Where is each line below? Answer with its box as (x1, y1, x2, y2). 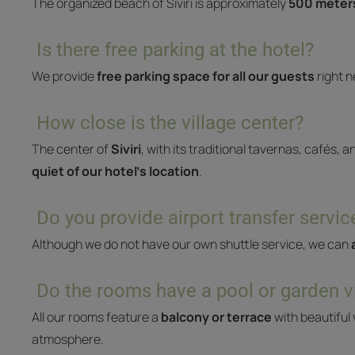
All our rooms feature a (32, 308, 161, 326)
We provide (32, 67, 97, 85)
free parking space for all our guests (97, 67, 315, 85)
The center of (32, 140, 111, 158)
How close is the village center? (36, 112, 303, 134)
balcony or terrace (161, 308, 272, 326)
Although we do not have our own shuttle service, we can (32, 235, 351, 253)
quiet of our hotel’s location (32, 162, 199, 180)
